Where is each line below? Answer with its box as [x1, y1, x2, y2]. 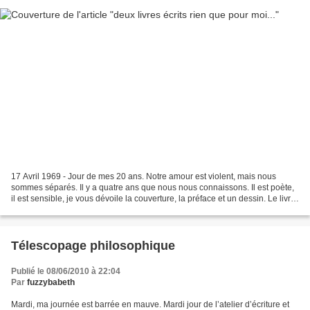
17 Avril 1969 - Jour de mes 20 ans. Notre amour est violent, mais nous [11, 172, 276, 182]
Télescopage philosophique [11, 239, 175, 253]
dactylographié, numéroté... [11, 205, 113, 215]
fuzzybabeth [27, 277, 75, 288]
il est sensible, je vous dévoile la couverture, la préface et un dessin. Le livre [11, 194, 295, 204]
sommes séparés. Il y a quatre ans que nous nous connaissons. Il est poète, [11, 183, 294, 193]
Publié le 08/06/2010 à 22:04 [11, 266, 120, 277]
